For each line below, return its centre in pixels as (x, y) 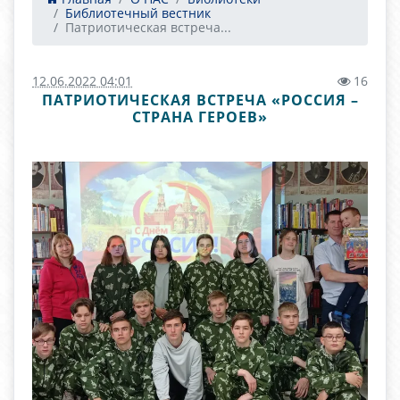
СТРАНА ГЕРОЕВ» (200, 117)
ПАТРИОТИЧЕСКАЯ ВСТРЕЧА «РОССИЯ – (200, 100)
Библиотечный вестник (138, 13)
